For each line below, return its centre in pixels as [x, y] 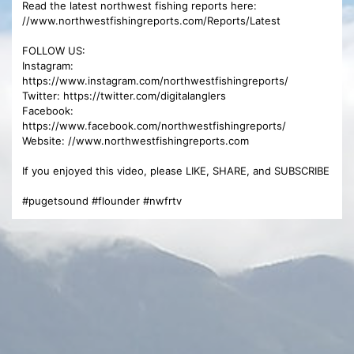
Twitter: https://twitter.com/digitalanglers [124, 95]
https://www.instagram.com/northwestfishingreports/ [155, 80]
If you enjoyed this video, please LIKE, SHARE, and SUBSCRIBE [176, 170]
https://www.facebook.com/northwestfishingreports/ [154, 125]
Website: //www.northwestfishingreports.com [136, 140]
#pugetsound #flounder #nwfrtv [102, 200]
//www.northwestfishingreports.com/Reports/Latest [151, 20]
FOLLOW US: [54, 50]
